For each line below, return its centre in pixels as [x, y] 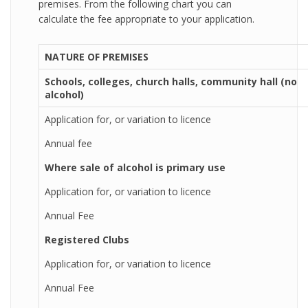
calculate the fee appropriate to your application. [146, 19]
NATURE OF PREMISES [97, 57]
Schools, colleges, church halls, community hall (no [171, 81]
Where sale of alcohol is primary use [135, 167]
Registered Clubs [87, 240]
